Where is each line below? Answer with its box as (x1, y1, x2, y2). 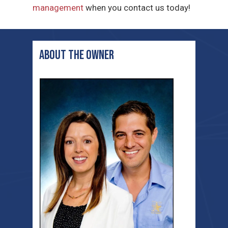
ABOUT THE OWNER (39, 47, 115, 64)
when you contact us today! (83, 3, 191, 13)
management (33, 3, 84, 13)
